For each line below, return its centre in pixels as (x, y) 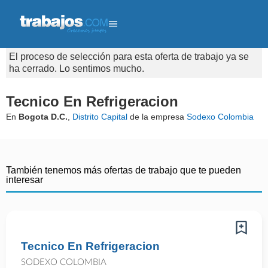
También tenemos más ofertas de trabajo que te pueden (124, 170)
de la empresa (157, 117)
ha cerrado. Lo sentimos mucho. (77, 68)
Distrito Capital (100, 117)
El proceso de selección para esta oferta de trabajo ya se (129, 57)
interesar (25, 180)
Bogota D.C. (43, 117)
